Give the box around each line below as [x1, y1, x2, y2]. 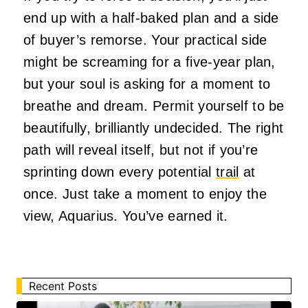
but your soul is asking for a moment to [23, 76, 271, 91]
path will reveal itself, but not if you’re [23, 142, 258, 157]
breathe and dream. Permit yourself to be [23, 98, 285, 113]
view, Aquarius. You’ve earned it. [23, 208, 228, 223]
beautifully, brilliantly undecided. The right [23, 120, 284, 135]
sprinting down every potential [23, 164, 216, 179]
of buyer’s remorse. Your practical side [23, 32, 267, 47]
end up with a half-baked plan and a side [23, 10, 279, 25]
